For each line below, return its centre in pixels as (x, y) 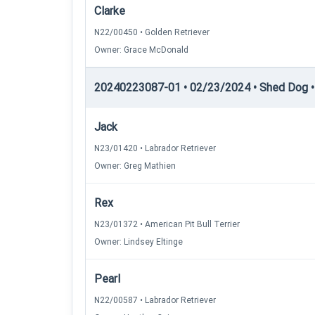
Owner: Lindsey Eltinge (139, 242)
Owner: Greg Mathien (135, 166)
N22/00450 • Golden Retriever (152, 32)
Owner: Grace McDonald (141, 50)
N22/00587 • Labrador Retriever (155, 300)
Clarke (110, 11)
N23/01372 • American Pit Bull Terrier (167, 224)
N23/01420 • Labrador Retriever (155, 148)
